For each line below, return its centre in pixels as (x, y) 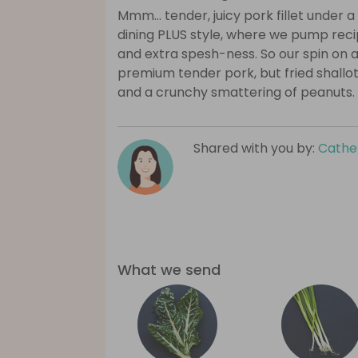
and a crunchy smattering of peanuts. (236, 93)
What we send (169, 270)
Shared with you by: (256, 149)
